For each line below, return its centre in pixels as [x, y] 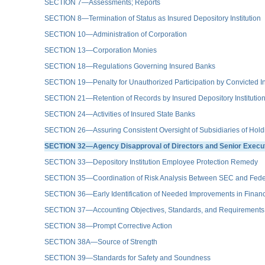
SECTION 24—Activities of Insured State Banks [120, 114]
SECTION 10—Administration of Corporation [116, 34]
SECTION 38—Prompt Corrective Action [108, 226]
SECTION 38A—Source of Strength [101, 242]
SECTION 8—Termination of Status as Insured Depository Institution [153, 18]
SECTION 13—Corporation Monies [101, 50]
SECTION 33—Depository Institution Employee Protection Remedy [151, 162]
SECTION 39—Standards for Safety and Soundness [127, 258]
